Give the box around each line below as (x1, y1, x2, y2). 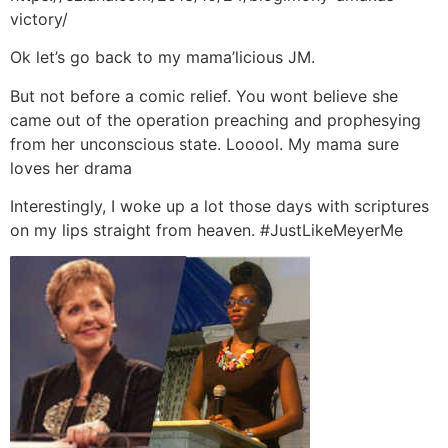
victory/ (10, 8, 68, 29)
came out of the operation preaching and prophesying (10, 109, 421, 130)
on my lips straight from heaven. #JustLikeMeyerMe (10, 220, 403, 241)
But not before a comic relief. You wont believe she (10, 85, 398, 106)
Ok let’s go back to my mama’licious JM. (10, 47, 315, 68)
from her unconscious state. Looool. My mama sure (10, 133, 399, 154)
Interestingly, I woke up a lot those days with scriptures (10, 196, 429, 217)
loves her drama (10, 157, 132, 178)
